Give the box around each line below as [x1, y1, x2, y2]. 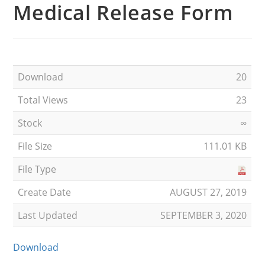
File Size [18, 139, 53, 153]
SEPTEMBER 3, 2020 [160, 208, 247, 222]
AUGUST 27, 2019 [170, 185, 247, 199]
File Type [18, 162, 57, 176]
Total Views [18, 93, 69, 106]
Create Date [18, 185, 72, 199]
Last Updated [18, 208, 78, 222]
